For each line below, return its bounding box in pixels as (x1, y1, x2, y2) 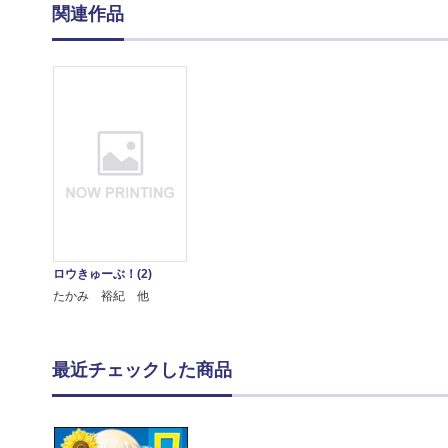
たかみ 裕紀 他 (52, 289, 149, 304)
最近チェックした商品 (52, 360, 232, 381)
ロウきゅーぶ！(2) (52, 267, 152, 282)
